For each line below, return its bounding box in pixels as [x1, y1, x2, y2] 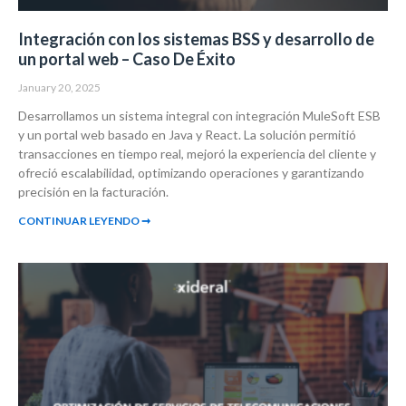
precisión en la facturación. [18, 184, 169, 200]
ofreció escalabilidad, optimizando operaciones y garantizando [18, 165, 364, 181]
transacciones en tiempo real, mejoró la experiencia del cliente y [18, 146, 376, 162]
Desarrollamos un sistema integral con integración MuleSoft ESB [18, 108, 381, 124]
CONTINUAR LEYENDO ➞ [18, 214, 150, 228]
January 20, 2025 [18, 81, 101, 95]
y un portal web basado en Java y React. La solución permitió [18, 127, 356, 143]
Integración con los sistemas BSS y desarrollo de [18, 29, 374, 50]
